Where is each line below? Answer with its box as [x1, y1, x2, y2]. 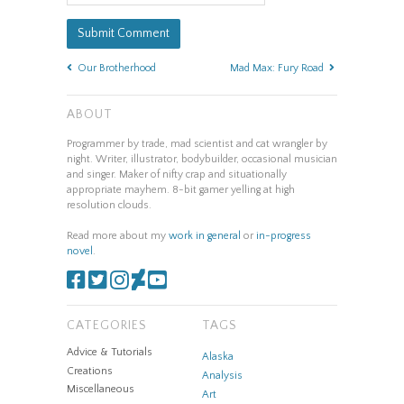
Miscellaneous [67, 383, 134, 396]
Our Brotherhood [77, 61, 156, 74]
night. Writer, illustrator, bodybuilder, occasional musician [67, 153, 337, 166]
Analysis [202, 369, 243, 381]
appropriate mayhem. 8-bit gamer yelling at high [67, 184, 295, 197]
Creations [67, 364, 113, 377]
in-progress [256, 230, 311, 243]
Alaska [202, 350, 234, 363]
